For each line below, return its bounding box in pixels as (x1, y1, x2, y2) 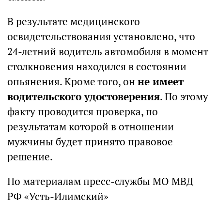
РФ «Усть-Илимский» (7, 190, 108, 203)
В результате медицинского (7, 15, 140, 28)
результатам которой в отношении (7, 120, 174, 133)
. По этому (160, 90, 208, 103)
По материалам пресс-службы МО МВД (7, 175, 193, 188)
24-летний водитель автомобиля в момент (7, 45, 208, 58)
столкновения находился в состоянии (7, 60, 186, 73)
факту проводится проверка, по (7, 105, 158, 118)
